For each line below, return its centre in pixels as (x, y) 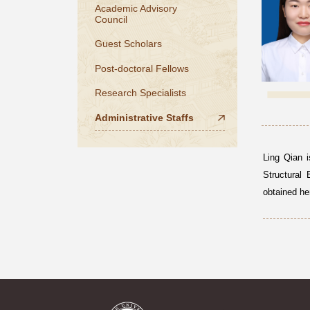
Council (111, 19)
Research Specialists (140, 93)
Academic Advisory (136, 8)
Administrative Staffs (144, 118)
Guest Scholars (128, 44)
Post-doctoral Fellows (142, 68)
